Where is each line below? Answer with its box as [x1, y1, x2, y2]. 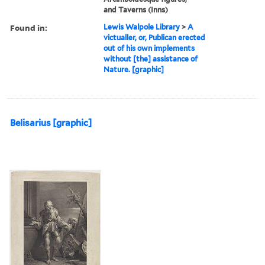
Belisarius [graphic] [10, 117, 92, 128]
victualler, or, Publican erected [104, 33, 206, 42]
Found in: [10, 21, 47, 33]
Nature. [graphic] [104, 64, 164, 74]
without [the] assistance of [104, 54, 198, 63]
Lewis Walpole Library [104, 22, 180, 31]
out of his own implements [104, 43, 195, 53]
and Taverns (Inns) [104, 5, 169, 14]
